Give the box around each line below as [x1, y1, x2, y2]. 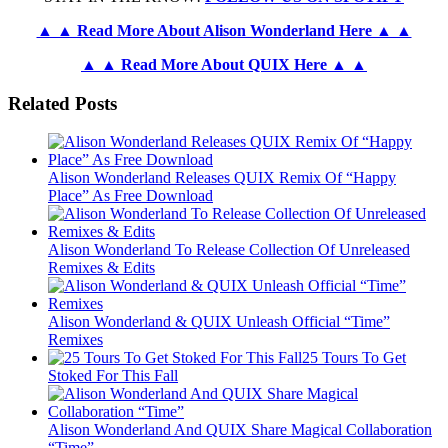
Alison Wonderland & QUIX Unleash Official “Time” [48, 313, 390, 331]
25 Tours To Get [302, 349, 406, 367]
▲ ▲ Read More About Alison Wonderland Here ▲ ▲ [36, 21, 412, 39]
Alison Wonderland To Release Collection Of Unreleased [48, 241, 410, 259]
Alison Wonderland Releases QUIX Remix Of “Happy [48, 169, 396, 187]
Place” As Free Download [48, 187, 213, 205]
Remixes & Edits [48, 259, 155, 277]
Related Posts [8, 92, 117, 114]
